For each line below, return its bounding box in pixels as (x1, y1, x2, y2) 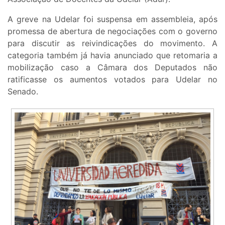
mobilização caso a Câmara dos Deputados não (8, 62, 217, 72)
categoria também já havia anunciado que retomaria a (8, 50, 217, 60)
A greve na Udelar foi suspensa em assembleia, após (8, 14, 217, 24)
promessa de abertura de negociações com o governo (8, 26, 217, 36)
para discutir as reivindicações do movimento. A (8, 38, 217, 48)
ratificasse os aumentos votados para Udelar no (8, 74, 217, 84)
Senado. (8, 86, 38, 96)
